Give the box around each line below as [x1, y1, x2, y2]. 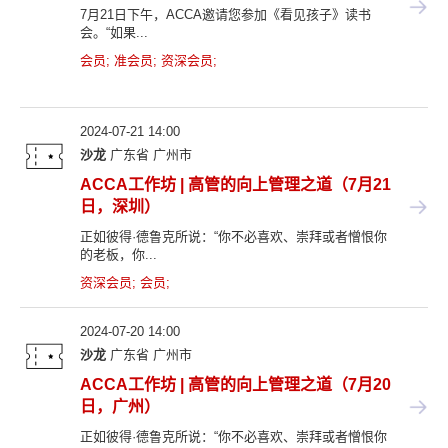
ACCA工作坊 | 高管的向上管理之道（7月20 [80, 375, 391, 393]
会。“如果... [80, 24, 148, 40]
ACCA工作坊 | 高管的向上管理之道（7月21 [80, 175, 391, 193]
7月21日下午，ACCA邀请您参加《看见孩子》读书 [80, 6, 371, 22]
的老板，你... [80, 246, 157, 262]
